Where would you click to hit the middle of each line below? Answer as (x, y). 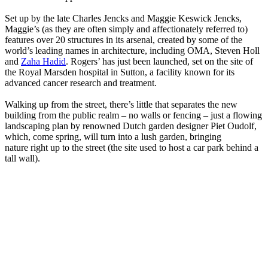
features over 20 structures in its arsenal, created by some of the (124, 40)
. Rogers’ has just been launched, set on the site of (159, 62)
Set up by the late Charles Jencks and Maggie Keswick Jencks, (123, 19)
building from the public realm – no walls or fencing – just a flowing (133, 115)
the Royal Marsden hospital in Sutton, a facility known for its (120, 72)
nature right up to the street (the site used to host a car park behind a (132, 148)
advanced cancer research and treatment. (81, 83)
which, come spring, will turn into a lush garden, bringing (113, 137)
